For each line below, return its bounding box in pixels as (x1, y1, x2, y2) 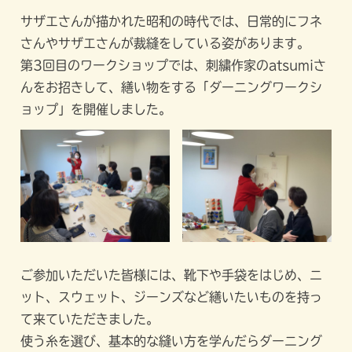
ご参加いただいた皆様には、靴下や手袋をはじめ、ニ (20, 268, 323, 281)
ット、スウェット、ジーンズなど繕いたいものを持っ (20, 290, 323, 303)
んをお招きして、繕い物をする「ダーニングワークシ (20, 81, 323, 94)
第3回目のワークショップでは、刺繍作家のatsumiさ (20, 59, 327, 72)
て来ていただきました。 (20, 312, 159, 325)
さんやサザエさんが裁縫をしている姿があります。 (20, 37, 310, 50)
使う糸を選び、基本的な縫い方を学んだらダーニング (20, 334, 323, 347)
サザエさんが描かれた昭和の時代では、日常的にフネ (20, 15, 323, 28)
